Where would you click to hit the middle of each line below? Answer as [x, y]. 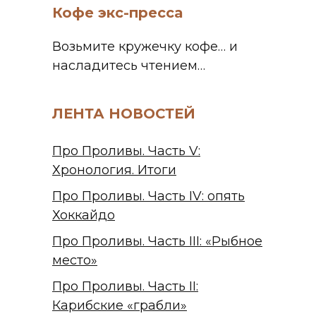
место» [75, 260]
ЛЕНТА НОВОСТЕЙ [124, 114]
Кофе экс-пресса [117, 13]
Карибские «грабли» [120, 305]
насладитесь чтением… [129, 66]
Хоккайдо [84, 215]
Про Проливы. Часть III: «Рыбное [157, 241]
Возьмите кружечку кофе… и [145, 47]
